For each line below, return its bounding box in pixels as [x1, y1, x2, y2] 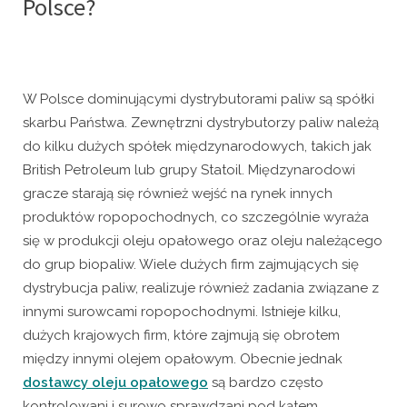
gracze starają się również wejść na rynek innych [23, 184, 333, 202]
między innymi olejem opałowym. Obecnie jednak [23, 350, 342, 367]
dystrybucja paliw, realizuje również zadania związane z [23, 279, 379, 296]
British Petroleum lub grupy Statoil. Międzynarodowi [23, 161, 355, 178]
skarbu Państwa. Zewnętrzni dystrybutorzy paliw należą [23, 114, 379, 131]
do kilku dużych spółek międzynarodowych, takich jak [23, 137, 372, 154]
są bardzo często [208, 373, 323, 391]
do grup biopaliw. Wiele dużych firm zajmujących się [23, 255, 359, 273]
